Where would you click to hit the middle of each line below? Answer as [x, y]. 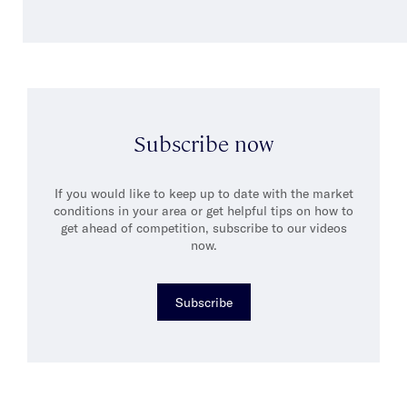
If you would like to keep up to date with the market [203, 194]
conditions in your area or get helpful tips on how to [203, 211]
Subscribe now [203, 143]
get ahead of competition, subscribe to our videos [203, 228]
